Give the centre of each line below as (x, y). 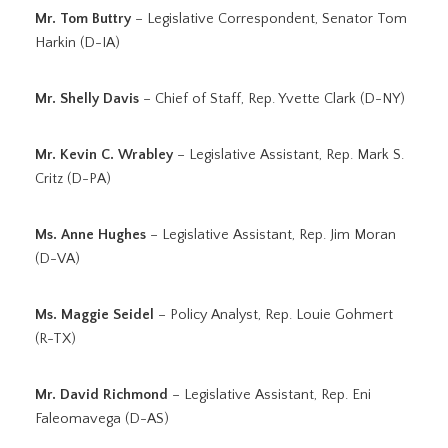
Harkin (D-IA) (77, 43)
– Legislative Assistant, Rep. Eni (269, 395)
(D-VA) (57, 259)
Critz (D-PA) (73, 179)
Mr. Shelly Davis (87, 99)
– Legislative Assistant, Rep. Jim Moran (271, 235)
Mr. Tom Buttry (83, 19)
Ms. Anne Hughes (90, 235)
